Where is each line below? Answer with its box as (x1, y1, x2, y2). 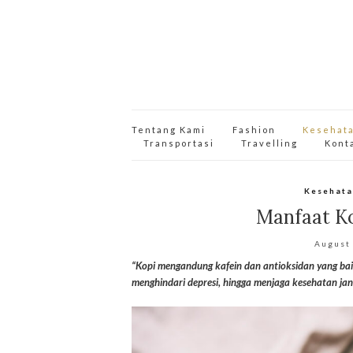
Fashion (232, 124, 276, 135)
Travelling (241, 138, 298, 148)
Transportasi (143, 138, 214, 148)
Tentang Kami (132, 124, 206, 135)
